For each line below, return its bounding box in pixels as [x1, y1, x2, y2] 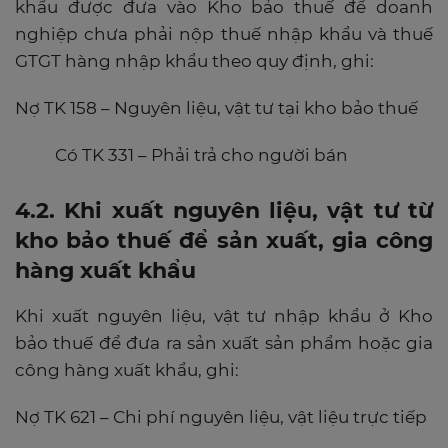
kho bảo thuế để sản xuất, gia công [15, 226, 433, 254]
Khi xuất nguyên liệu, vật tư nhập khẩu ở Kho [15, 305, 433, 326]
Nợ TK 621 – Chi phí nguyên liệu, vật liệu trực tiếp [15, 406, 427, 427]
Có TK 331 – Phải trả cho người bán [55, 144, 348, 165]
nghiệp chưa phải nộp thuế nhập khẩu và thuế [15, 23, 433, 44]
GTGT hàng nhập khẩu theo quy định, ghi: [15, 50, 374, 71]
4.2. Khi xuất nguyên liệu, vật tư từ [15, 196, 433, 224]
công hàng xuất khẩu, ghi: [15, 359, 239, 380]
